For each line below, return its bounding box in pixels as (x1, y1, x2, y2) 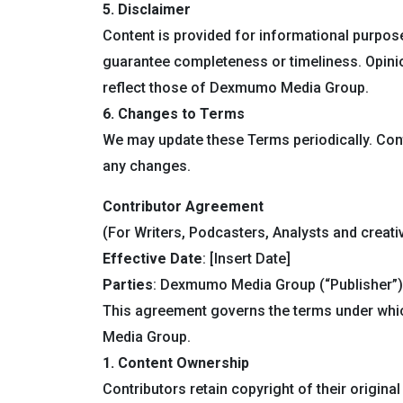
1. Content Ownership (103, 354, 249, 372)
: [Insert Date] (202, 250, 291, 267)
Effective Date (103, 250, 202, 267)
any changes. (103, 157, 191, 175)
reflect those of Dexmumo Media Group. (103, 79, 369, 96)
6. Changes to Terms (103, 105, 245, 122)
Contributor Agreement (103, 198, 264, 215)
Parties (103, 276, 153, 293)
